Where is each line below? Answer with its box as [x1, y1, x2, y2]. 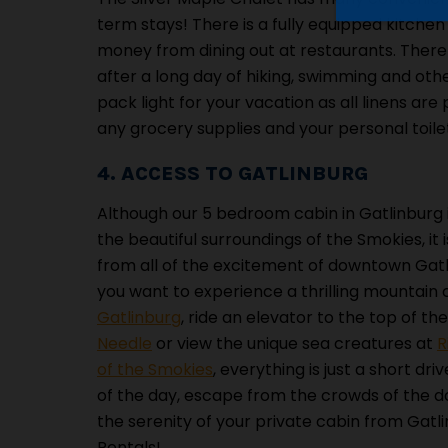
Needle [97, 332, 152, 355]
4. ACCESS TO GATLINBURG [97, 162, 368, 185]
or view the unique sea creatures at [152, 332, 437, 355]
